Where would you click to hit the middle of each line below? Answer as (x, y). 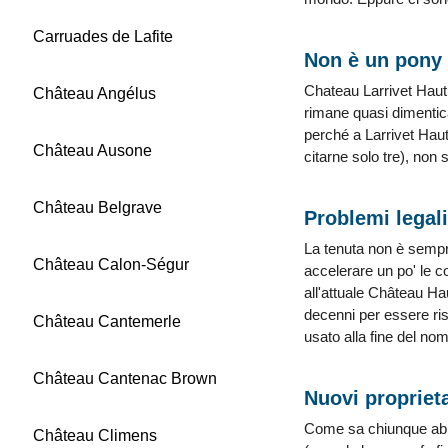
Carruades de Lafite (103, 36)
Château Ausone (92, 150)
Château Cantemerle (107, 321)
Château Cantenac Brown (125, 378)
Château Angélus (94, 93)
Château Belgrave (97, 207)
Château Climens (95, 435)
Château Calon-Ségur (111, 264)
